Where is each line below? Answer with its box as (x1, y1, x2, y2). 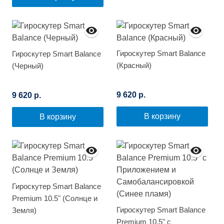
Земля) (12, 206, 36, 215)
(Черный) (12, 61, 43, 70)
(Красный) (116, 61, 151, 70)
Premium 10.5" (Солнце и (12, 194, 97, 203)
